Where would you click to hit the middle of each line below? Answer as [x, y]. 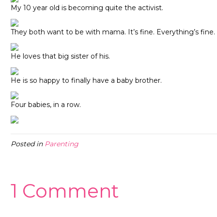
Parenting [62, 144]
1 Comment [65, 191]
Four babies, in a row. [46, 105]
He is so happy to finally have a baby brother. [86, 81]
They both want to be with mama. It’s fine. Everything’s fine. [113, 32]
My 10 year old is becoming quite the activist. [87, 8]
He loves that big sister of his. [60, 56]
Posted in [28, 144]
